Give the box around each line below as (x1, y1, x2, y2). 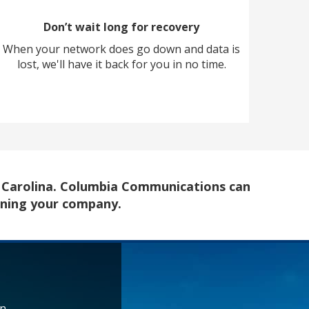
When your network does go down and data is (3, 41, 240, 57)
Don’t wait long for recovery (43, 19, 199, 35)
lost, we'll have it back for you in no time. (17, 57, 226, 72)
